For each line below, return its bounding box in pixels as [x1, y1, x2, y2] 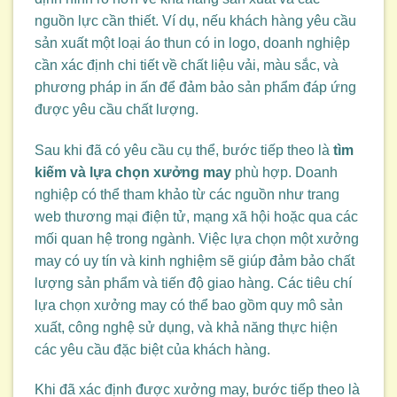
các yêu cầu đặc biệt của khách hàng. [35, 341, 270, 357]
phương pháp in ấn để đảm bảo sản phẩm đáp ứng [35, 79, 356, 95]
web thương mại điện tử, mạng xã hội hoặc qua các [35, 208, 358, 224]
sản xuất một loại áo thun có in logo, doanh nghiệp [35, 35, 350, 51]
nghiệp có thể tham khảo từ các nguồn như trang [35, 186, 339, 202]
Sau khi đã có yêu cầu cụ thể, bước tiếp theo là [35, 142, 333, 158]
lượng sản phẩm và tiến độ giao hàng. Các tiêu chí [35, 275, 352, 291]
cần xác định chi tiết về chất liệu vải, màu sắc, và [35, 57, 339, 73]
